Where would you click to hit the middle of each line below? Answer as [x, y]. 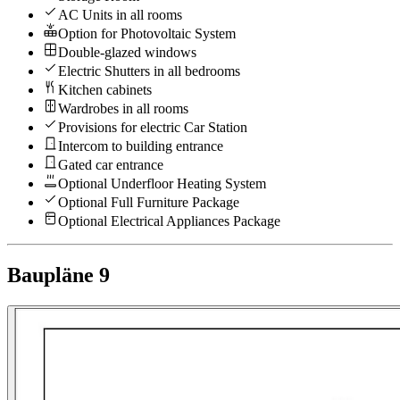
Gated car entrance [111, 164]
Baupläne [50, 275]
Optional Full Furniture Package [149, 202]
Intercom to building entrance [141, 146]
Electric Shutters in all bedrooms [149, 71]
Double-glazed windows [127, 52]
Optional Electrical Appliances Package [169, 221]
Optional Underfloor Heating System [162, 183]
